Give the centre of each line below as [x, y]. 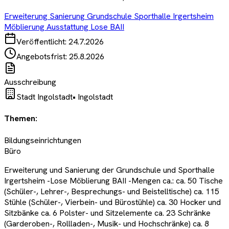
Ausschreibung [30, 82]
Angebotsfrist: [43, 57]
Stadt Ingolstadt [44, 97]
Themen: [21, 119]
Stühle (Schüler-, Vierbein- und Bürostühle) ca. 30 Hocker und [112, 202]
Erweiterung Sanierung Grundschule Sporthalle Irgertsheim [109, 16]
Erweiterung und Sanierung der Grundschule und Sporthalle [109, 170]
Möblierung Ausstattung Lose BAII [64, 27]
